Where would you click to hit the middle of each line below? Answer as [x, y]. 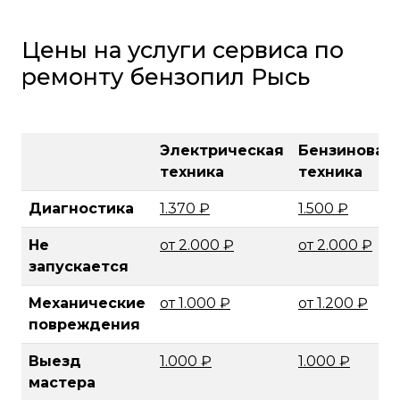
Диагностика [81, 209]
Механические [87, 304]
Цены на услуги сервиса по [183, 50]
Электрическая [222, 151]
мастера [62, 383]
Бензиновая [346, 151]
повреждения [84, 325]
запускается [79, 267]
